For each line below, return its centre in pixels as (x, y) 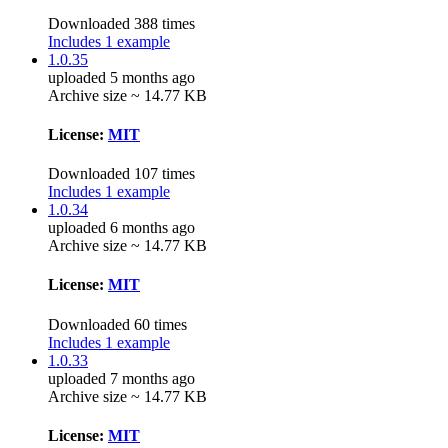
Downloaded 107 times (121, 174)
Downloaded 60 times (117, 324)
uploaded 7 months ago (121, 378)
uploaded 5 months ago (121, 77)
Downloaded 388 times (121, 23)
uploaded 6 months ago (121, 228)
